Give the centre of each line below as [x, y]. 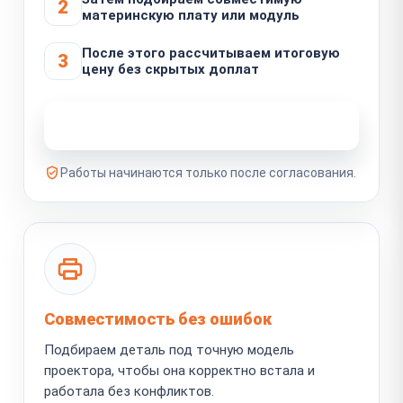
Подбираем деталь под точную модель [169, 349]
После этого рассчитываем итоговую [211, 53]
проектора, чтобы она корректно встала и [179, 370]
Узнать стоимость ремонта [192, 125]
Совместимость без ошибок [158, 318]
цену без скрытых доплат [170, 69]
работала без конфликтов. [129, 391]
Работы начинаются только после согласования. [208, 172]
